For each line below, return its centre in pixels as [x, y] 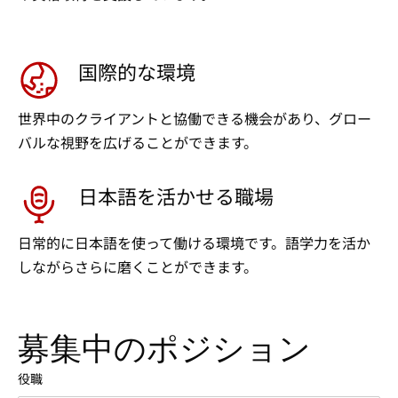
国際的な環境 [137, 71]
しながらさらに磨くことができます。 [138, 267]
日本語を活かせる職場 [176, 195]
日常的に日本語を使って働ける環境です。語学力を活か [194, 243]
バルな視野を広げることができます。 [138, 142]
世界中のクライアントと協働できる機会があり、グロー [195, 118]
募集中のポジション [164, 349]
